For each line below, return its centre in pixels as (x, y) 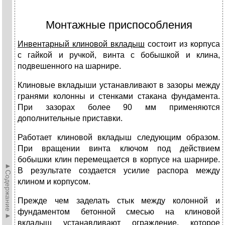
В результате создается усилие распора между (119, 171)
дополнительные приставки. (70, 119)
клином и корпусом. (54, 182)
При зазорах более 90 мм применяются (119, 107)
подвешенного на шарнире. (69, 66)
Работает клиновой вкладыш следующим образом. (119, 138)
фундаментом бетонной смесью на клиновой (119, 212)
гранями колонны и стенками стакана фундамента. (119, 96)
